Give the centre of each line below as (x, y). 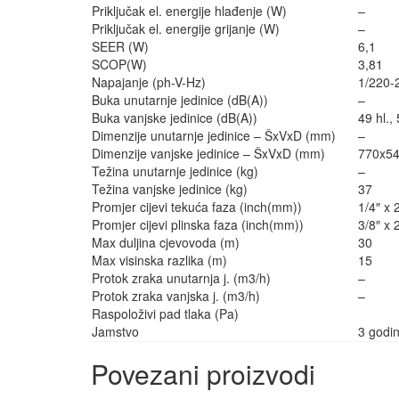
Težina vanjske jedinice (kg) (170, 189)
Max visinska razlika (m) (159, 261)
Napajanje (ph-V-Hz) (149, 82)
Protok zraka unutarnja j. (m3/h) (181, 278)
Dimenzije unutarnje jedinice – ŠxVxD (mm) (214, 136)
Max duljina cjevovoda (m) (166, 243)
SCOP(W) (119, 65)
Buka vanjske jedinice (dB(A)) (175, 118)
